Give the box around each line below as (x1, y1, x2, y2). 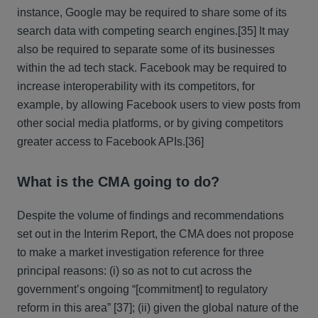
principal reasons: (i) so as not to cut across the (17, 265, 252, 277)
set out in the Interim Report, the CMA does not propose (17, 228, 294, 240)
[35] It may (238, 25, 289, 37)
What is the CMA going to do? (17, 174, 219, 190)
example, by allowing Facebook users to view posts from (17, 99, 300, 111)
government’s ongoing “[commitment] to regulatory (17, 283, 268, 295)
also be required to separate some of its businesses (17, 43, 275, 55)
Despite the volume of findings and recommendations (17, 209, 284, 221)
